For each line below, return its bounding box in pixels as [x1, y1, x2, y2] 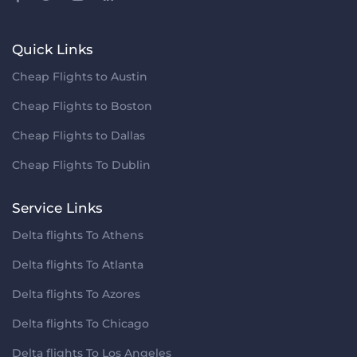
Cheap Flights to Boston [12, 99, 152, 114]
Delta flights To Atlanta [12, 257, 143, 273]
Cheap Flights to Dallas [12, 128, 145, 143]
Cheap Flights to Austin [12, 69, 147, 84]
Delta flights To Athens [12, 228, 143, 243]
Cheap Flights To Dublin [12, 158, 151, 173]
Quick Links [12, 41, 93, 58]
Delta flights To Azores [12, 287, 140, 302]
